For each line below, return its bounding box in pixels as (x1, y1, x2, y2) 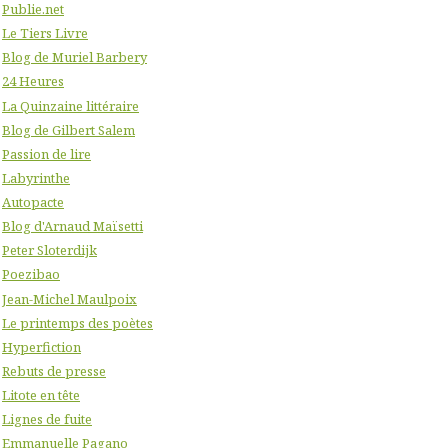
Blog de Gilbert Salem (2, 120, 135, 139)
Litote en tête (2, 386, 80, 405)
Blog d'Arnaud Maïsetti (2, 217, 143, 236)
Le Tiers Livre (2, 24, 88, 43)
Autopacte (2, 193, 64, 212)
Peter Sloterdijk (2, 241, 97, 260)
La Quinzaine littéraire (2, 96, 139, 115)
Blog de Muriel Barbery (2, 48, 147, 67)
